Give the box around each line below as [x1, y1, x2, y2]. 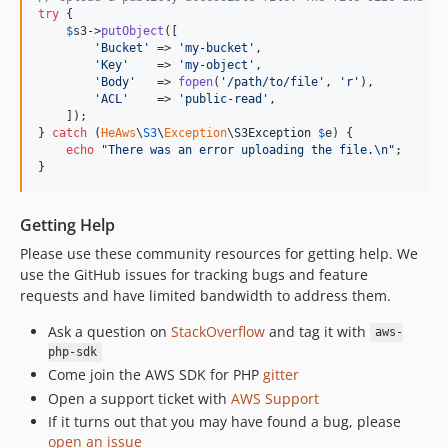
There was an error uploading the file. [108, 142, 374, 157]
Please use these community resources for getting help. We [20, 243, 418, 263]
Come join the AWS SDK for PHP [48, 365, 263, 384]
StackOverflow [171, 321, 265, 341]
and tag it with [265, 321, 370, 341]
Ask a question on [48, 321, 171, 341]
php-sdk [48, 345, 97, 360]
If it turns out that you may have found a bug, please [48, 412, 401, 431]
